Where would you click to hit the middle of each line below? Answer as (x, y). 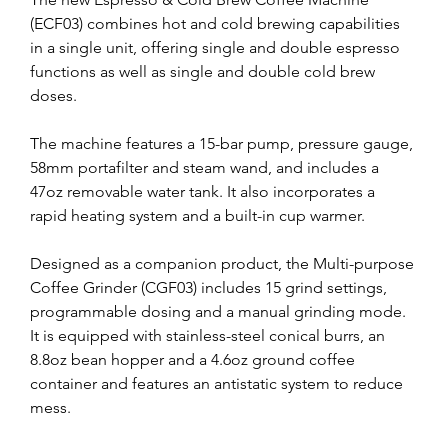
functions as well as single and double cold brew (204, 71)
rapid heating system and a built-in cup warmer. (197, 215)
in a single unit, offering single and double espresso (217, 47)
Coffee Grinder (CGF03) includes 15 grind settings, (210, 287)
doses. (53, 95)
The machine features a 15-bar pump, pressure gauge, (223, 143)
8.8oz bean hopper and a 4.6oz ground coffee (194, 359)
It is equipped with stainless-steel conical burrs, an (209, 335)
